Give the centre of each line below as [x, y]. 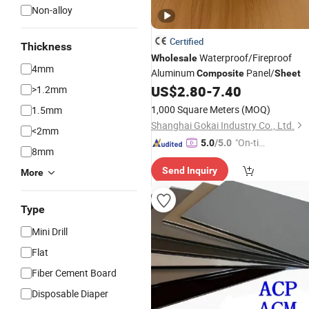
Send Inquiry [190, 170]
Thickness [46, 47]
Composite [220, 73]
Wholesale [174, 58]
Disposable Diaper [70, 293]
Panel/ [259, 73]
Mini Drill [50, 231]
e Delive [251, 158]
